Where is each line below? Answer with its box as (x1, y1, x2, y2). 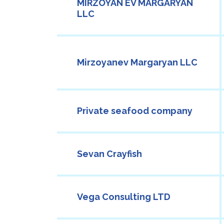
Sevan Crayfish (77, 148, 142, 159)
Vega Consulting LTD (77, 191, 170, 202)
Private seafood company (77, 105, 192, 116)
